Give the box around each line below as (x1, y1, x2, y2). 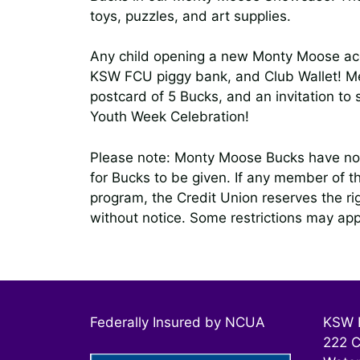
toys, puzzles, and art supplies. (90, 7, 291, 24)
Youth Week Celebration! (90, 108, 249, 125)
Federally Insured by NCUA (90, 314, 265, 331)
